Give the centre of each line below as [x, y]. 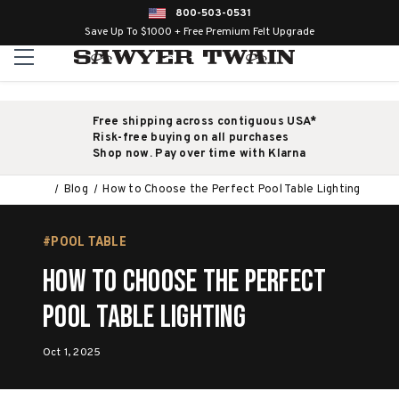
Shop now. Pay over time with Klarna [199, 154]
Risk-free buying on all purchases [191, 138]
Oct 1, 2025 [72, 353]
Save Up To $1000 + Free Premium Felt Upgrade [199, 32]
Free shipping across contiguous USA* [205, 122]
